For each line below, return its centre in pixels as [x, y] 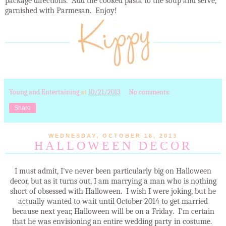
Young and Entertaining [44, 92]
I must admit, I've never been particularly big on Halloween [113, 171]
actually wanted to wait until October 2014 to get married [113, 201]
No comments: [150, 92]
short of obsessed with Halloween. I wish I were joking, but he [113, 191]
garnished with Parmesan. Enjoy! [61, 10]
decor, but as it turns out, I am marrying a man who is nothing [113, 181]
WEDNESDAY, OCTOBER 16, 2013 [113, 135]
